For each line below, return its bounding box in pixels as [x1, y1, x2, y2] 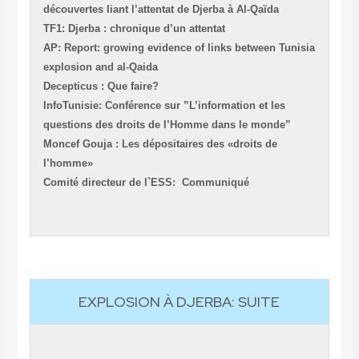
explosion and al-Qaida [42, 61, 158, 74]
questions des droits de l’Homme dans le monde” [42, 119, 291, 131]
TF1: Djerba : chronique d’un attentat [42, 22, 225, 35]
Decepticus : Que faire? [42, 80, 159, 93]
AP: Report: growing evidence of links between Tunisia [42, 42, 315, 54]
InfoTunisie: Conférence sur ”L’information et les [42, 99, 285, 112]
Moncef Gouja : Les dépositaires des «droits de [42, 138, 277, 151]
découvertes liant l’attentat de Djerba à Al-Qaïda [42, 3, 279, 16]
